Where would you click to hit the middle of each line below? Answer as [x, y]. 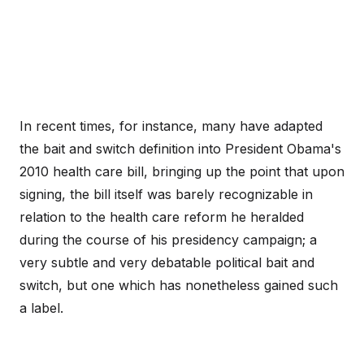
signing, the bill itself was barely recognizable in [166, 194]
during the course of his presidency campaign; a [168, 239]
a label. [41, 308]
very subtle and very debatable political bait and [167, 262]
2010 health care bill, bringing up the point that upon [182, 171]
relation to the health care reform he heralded [162, 217]
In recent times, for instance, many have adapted [171, 126]
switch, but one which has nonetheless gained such [179, 285]
